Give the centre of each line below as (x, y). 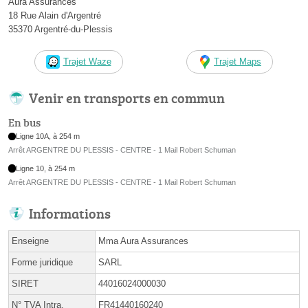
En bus (24, 123)
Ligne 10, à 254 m (46, 168)
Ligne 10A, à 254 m (48, 136)
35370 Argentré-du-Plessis (60, 30)
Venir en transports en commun (127, 98)
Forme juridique (42, 262)
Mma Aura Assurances (143, 241)
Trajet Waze (87, 62)
